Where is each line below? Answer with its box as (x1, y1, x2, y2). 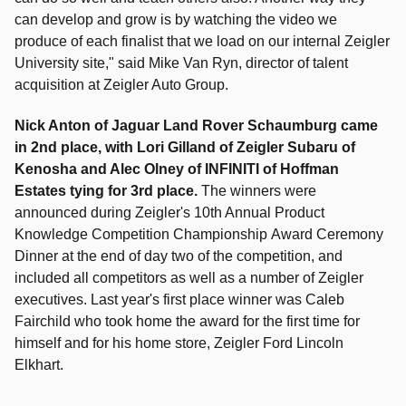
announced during (14, 205, 135, 220)
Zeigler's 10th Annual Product (135, 205, 324, 220)
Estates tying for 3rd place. (14, 183, 201, 198)
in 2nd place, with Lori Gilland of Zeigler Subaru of (14, 140, 355, 155)
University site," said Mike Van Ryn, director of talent (14, 55, 348, 71)
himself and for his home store (14, 335, 207, 351)
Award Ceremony (267, 227, 383, 242)
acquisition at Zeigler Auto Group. (14, 77, 232, 92)
